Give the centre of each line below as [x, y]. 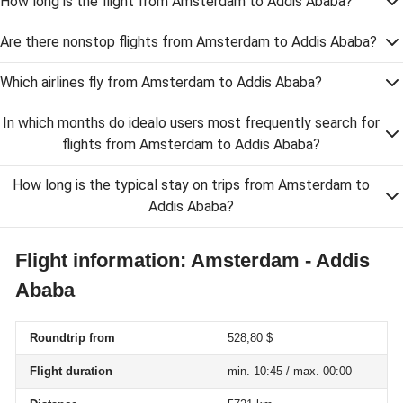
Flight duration [71, 371]
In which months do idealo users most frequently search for [191, 123]
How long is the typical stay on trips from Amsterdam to [191, 185]
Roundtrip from [72, 338]
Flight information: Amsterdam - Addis [193, 260]
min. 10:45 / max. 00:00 [290, 371]
